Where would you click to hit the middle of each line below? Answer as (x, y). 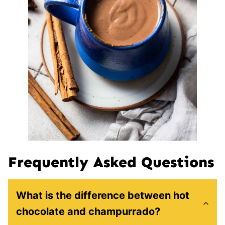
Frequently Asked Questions (111, 162)
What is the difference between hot (103, 195)
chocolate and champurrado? (88, 211)
